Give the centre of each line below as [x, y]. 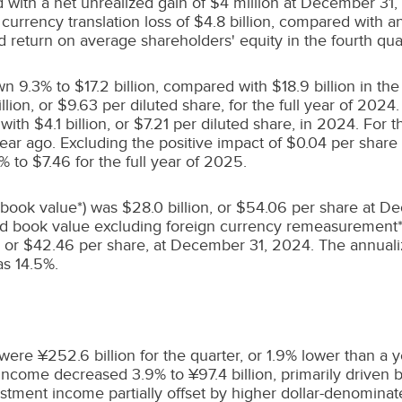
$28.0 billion [166, 207]
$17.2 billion [115, 86]
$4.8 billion [232, 22]
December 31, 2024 [240, 245]
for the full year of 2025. [159, 162]
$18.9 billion [314, 86]
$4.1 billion [70, 124]
